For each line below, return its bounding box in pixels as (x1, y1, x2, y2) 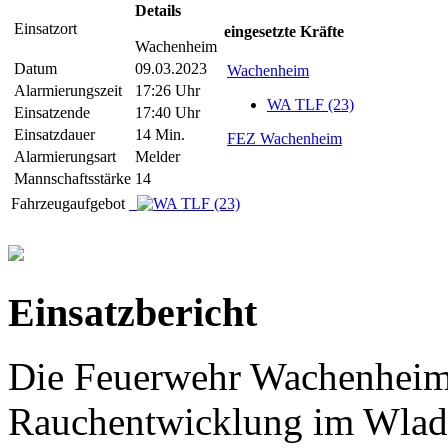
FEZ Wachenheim (227, 129, 342, 147)
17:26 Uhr (135, 81, 200, 99)
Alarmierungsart (14, 147, 116, 165)
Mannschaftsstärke (14, 169, 131, 187)
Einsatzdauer (14, 125, 95, 143)
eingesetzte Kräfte (224, 22, 344, 40)
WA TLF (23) (267, 95, 354, 113)
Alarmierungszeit (14, 81, 122, 99)
